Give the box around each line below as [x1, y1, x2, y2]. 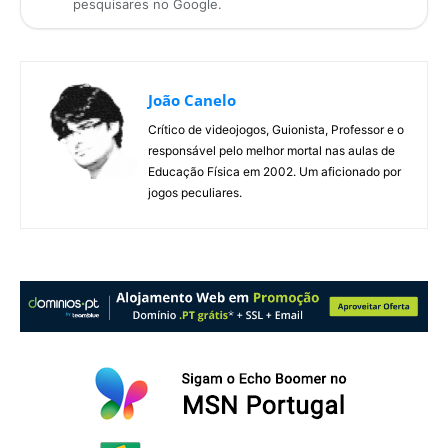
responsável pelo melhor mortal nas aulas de [148, 143, 395, 159]
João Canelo [148, 90, 236, 111]
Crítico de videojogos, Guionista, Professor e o [148, 122, 404, 138]
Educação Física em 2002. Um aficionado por [148, 164, 401, 180]
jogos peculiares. [148, 185, 242, 201]
